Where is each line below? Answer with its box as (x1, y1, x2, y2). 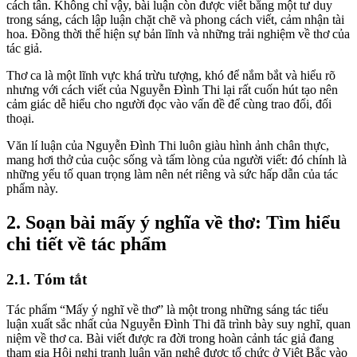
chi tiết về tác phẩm (6, 233, 167, 254)
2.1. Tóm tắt (6, 270, 87, 288)
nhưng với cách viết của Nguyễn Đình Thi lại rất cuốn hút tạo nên (6, 82, 338, 96)
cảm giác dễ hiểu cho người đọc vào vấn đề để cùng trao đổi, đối (6, 96, 331, 111)
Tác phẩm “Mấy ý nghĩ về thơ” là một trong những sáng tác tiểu (6, 303, 328, 317)
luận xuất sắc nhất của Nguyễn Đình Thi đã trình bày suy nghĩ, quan (6, 317, 351, 331)
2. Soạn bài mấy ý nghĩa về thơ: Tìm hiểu (6, 211, 340, 233)
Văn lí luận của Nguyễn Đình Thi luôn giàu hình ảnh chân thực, (6, 138, 329, 152)
